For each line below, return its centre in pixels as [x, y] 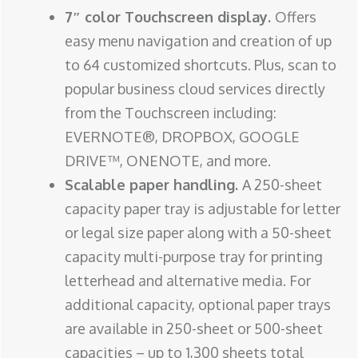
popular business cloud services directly [195, 89]
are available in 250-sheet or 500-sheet [194, 329]
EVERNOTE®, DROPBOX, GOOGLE [182, 137]
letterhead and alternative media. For [188, 281]
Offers [296, 17]
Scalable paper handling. [153, 185]
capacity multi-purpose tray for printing [194, 257]
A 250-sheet [282, 185]
